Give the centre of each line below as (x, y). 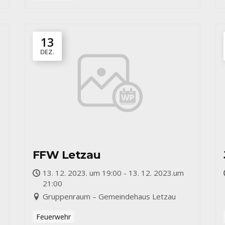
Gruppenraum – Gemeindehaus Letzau (109, 196)
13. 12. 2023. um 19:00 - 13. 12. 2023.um (113, 173)
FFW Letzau (67, 155)
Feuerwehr (53, 217)
